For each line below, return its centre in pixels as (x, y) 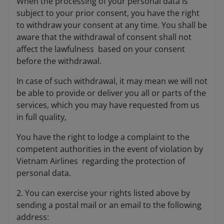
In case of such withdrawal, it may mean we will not (112, 81)
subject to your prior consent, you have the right (108, 13)
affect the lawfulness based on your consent (101, 49)
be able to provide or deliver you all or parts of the (111, 93)
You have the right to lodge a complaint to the (103, 137)
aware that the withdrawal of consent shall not (104, 37)
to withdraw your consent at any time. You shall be (112, 25)
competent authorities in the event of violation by (110, 149)
